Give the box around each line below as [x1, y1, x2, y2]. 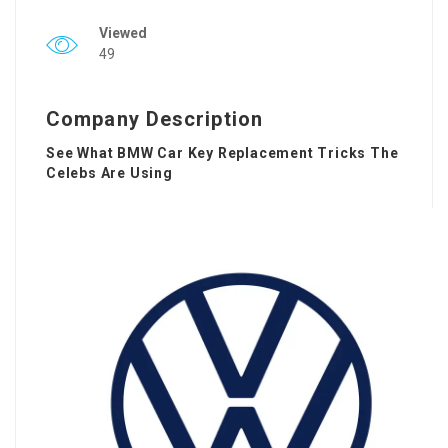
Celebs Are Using [46, 165, 173, 181]
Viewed [99, 25, 147, 41]
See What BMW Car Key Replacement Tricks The [46, 145, 399, 161]
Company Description [46, 107, 263, 131]
